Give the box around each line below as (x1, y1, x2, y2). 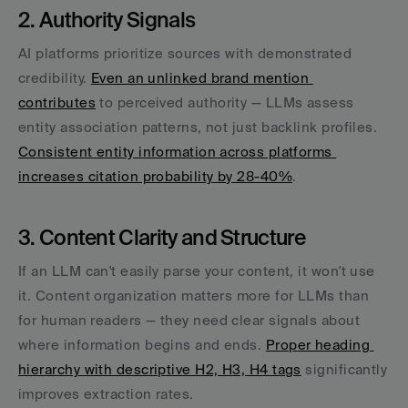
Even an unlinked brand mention (90, 70, 310, 86)
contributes (18, 95, 96, 110)
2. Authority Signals (18, 7, 196, 31)
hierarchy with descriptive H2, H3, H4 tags (18, 362, 301, 377)
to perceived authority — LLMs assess (95, 95, 354, 110)
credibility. (18, 70, 91, 86)
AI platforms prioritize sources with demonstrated (18, 46, 352, 61)
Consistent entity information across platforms (18, 144, 332, 159)
